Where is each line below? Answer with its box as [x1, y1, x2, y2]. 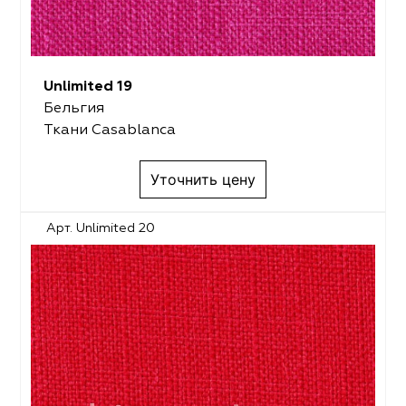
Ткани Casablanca [43, 122, 176, 138]
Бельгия [43, 101, 104, 116]
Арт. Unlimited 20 [46, 221, 156, 235]
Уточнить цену [150, 169, 256, 188]
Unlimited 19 [43, 79, 132, 94]
